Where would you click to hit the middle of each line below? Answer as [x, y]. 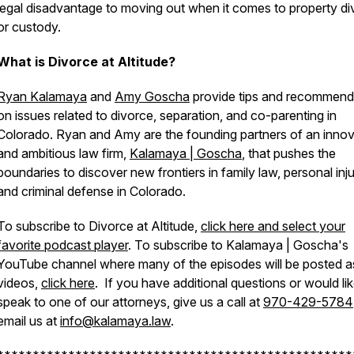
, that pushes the [289, 153]
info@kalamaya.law [115, 321]
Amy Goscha [152, 96]
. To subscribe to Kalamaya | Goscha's [238, 245]
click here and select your [273, 226]
